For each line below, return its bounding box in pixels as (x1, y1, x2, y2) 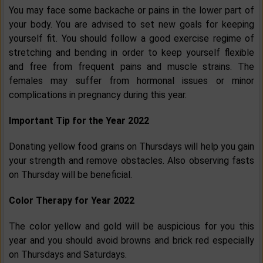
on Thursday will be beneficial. (9, 169, 132, 181)
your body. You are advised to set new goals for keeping (9, 19, 254, 31)
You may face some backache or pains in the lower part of (9, 5, 254, 16)
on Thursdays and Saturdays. (9, 249, 127, 261)
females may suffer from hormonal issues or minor (9, 75, 254, 87)
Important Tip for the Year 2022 (9, 115, 149, 127)
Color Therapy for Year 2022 (9, 195, 134, 207)
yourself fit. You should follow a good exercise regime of (9, 33, 254, 45)
